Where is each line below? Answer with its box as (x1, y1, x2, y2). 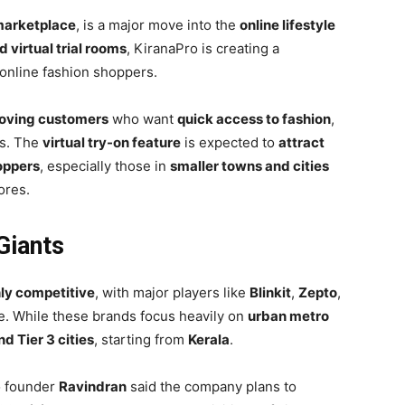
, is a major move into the (76, 16, 240, 34)
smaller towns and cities (170, 157, 329, 175)
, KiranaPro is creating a (127, 40, 279, 58)
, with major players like (95, 284, 250, 302)
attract (278, 134, 325, 152)
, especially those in (40, 157, 170, 175)
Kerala (188, 331, 230, 349)
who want (108, 110, 177, 128)
